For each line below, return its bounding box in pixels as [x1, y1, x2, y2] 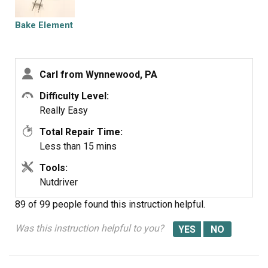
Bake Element [15, 20, 73, 31]
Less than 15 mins [39, 141, 117, 152]
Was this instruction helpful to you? [15, 223, 164, 234]
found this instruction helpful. [84, 199, 205, 210]
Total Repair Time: [39, 126, 123, 138]
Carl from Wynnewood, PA [39, 69, 157, 80]
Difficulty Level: [39, 90, 109, 102]
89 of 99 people [15, 199, 82, 210]
